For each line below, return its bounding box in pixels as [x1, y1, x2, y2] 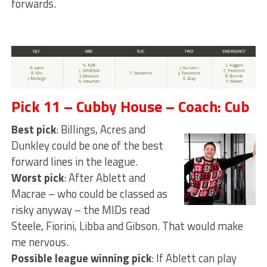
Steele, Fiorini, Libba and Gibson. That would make [11, 218, 243, 235]
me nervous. [11, 234, 69, 251]
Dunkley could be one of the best [11, 137, 163, 154]
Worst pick [11, 169, 64, 187]
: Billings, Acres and [55, 121, 145, 138]
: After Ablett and [63, 169, 145, 187]
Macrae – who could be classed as [11, 185, 167, 203]
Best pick [11, 121, 56, 138]
